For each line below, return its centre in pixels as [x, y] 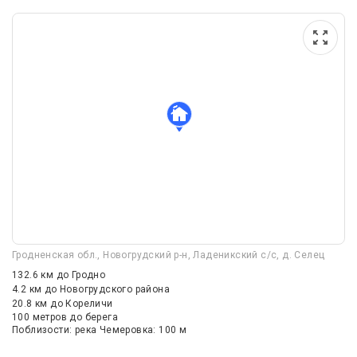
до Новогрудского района [107, 290]
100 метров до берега [65, 318]
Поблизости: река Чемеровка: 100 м [100, 330]
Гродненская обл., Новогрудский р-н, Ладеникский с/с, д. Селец [169, 255]
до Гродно [81, 275]
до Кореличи [82, 304]
